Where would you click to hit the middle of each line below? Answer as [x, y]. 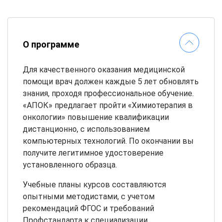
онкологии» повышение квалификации [96, 117]
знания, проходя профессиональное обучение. [108, 93]
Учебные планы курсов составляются [94, 184]
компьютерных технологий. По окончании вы [108, 141]
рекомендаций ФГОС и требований [88, 208]
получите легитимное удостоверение [93, 153]
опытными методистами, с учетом [89, 196]
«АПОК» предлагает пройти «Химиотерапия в [108, 105]
